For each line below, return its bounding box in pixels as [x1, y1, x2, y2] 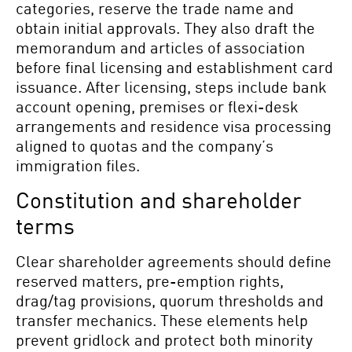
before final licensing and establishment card [16, 57, 333, 77]
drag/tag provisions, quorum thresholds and [16, 290, 324, 310]
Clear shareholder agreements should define [16, 251, 332, 270]
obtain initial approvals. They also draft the [16, 18, 315, 38]
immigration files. [16, 156, 140, 175]
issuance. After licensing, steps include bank [16, 77, 327, 97]
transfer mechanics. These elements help [16, 310, 308, 329]
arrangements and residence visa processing [16, 116, 332, 136]
